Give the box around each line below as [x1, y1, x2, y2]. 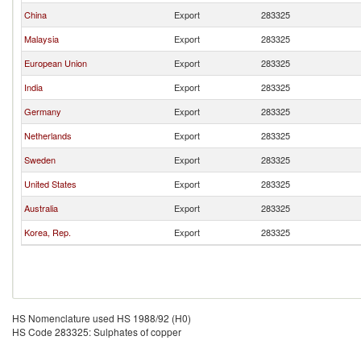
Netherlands [24, 129, 72, 142]
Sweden [24, 153, 56, 166]
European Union [24, 56, 87, 69]
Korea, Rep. [24, 226, 71, 239]
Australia [24, 201, 58, 214]
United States [24, 177, 77, 190]
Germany [24, 105, 61, 118]
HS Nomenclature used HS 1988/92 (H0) [12, 311, 191, 325]
